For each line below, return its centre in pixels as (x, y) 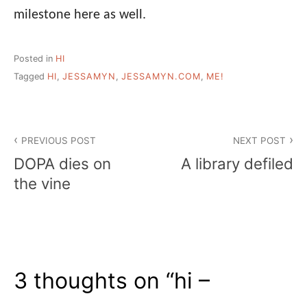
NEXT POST (259, 140)
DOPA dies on (62, 164)
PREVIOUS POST (59, 140)
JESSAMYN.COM (161, 77)
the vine (42, 184)
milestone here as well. (80, 15)
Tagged (30, 77)
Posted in (35, 58)
